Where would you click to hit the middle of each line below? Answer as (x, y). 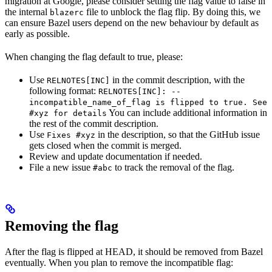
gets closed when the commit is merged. (105, 146)
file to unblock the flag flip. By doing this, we (172, 12)
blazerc (67, 13)
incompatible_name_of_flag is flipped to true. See (148, 103)
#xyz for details (68, 114)
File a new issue (61, 168)
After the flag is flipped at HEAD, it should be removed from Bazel (134, 252)
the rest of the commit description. (94, 124)
